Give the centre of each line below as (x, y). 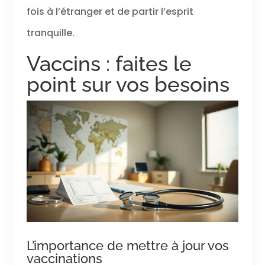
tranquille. (50, 33)
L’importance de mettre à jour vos (127, 245)
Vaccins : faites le (109, 64)
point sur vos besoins (128, 85)
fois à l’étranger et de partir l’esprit (110, 12)
